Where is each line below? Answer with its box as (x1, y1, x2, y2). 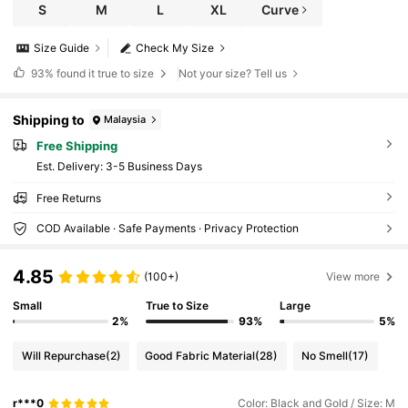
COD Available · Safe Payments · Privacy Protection (36, 221, 299, 236)
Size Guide (34, 41, 90, 56)
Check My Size (136, 41, 215, 56)
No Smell (301, 348, 349, 362)
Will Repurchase (21, 348, 106, 362)
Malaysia (104, 112, 147, 126)
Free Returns (36, 191, 101, 206)
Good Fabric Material (145, 348, 256, 362)
